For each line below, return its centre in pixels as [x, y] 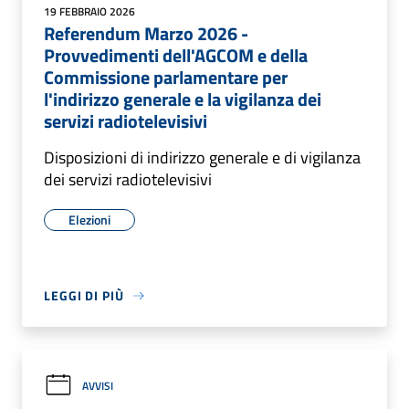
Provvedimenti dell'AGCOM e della [176, 55]
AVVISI [98, 385]
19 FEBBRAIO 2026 [89, 11]
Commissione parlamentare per [166, 77]
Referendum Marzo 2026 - [146, 33]
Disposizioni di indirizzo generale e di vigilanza [202, 157]
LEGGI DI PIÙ [84, 295]
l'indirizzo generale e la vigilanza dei [183, 99]
